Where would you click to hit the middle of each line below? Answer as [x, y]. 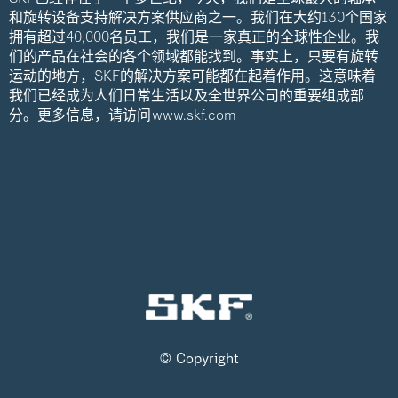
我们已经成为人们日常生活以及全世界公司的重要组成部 [187, 95]
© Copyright [199, 359]
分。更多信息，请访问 [80, 115]
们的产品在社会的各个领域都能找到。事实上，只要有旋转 [194, 56]
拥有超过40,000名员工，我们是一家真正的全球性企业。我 [194, 36]
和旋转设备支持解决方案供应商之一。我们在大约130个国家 [198, 17]
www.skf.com [194, 115]
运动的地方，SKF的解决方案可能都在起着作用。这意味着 [192, 76]
